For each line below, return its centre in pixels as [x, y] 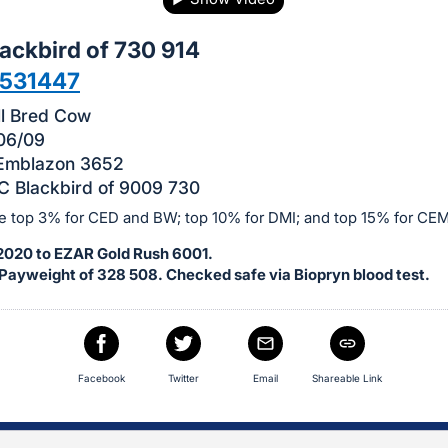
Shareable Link [347, 377]
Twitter [183, 377]
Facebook [101, 377]
